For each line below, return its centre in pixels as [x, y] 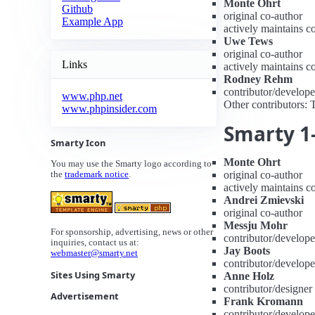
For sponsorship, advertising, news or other [132, 232]
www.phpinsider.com [109, 109]
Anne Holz [249, 276]
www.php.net [92, 96]
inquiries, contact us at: [95, 243]
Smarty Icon [78, 143]
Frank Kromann [263, 301]
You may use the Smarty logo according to [131, 164]
